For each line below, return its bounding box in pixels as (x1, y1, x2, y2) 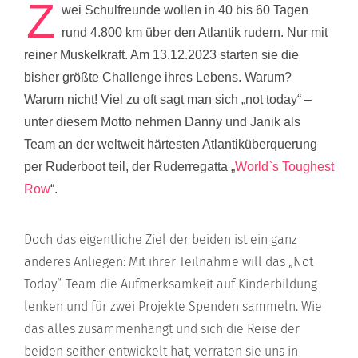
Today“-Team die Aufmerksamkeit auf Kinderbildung (24, 276, 317, 292)
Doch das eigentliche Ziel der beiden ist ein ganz (24, 232, 297, 247)
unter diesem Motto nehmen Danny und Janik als (24, 115, 300, 129)
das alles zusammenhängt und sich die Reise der (24, 321, 300, 336)
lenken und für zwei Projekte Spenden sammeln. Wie (24, 299, 322, 314)
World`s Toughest (235, 160, 334, 173)
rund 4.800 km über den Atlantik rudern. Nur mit (62, 26, 328, 39)
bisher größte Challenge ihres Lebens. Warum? (24, 70, 292, 84)
